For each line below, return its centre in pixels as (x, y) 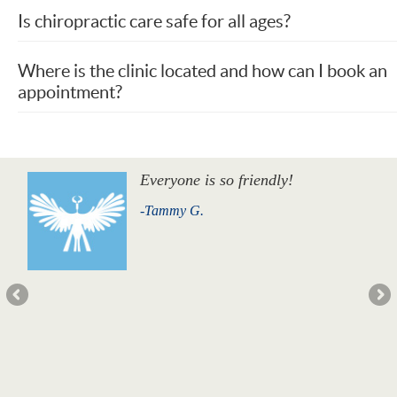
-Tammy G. (171, 210)
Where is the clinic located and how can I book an (202, 70)
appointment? (70, 92)
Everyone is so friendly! (216, 179)
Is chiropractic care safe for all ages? (154, 21)
